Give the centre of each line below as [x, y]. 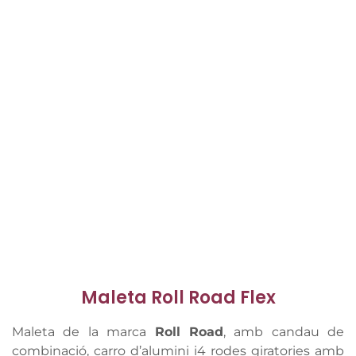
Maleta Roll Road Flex [178, 298]
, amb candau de [283, 332]
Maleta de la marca [83, 332]
